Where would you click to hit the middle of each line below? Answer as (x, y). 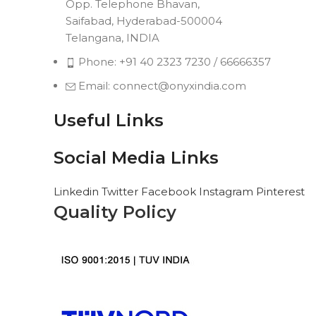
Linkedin (78, 191)
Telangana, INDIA (113, 37)
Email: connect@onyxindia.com (161, 85)
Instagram (227, 191)
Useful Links (109, 120)
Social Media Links (136, 157)
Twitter (121, 191)
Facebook (170, 191)
